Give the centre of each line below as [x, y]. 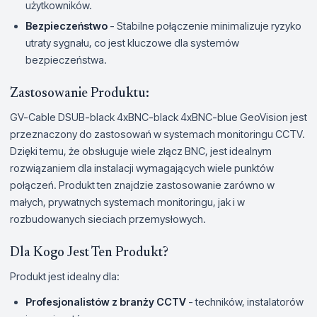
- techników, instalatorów [245, 301]
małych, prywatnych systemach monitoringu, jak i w [127, 202]
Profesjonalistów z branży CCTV [106, 301]
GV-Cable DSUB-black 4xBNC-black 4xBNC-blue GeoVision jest [158, 117]
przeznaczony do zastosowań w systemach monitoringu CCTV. [157, 134]
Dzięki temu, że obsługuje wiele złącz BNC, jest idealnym [141, 151]
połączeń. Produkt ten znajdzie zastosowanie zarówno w [142, 185]
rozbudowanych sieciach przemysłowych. [108, 219]
